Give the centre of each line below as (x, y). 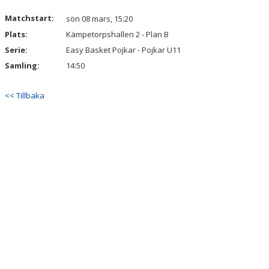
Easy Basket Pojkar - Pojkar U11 (123, 50)
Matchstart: (29, 18)
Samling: (22, 65)
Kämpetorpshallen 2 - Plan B (117, 34)
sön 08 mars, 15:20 (99, 19)
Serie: (16, 50)
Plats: (16, 34)
